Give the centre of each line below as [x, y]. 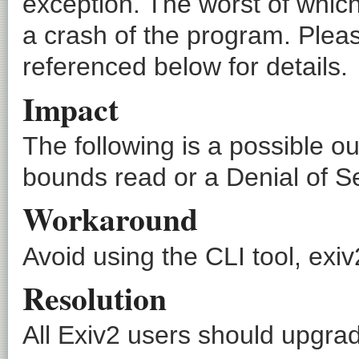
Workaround [110, 219]
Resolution [95, 298]
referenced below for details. [185, 67]
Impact [71, 108]
